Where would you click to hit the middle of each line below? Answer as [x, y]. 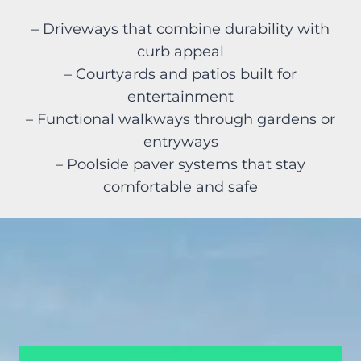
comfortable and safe [180, 187]
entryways [180, 142]
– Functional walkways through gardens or [180, 120]
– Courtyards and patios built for [180, 75]
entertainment [180, 97]
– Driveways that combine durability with [180, 29]
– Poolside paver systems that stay [180, 165]
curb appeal [180, 52]
